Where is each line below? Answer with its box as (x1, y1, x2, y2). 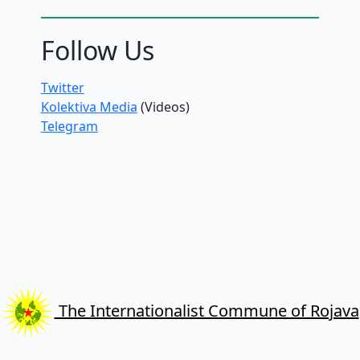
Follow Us (40, 33, 154, 68)
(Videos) (137, 98, 190, 117)
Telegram (40, 117, 98, 136)
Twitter (40, 79, 84, 97)
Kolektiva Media (40, 98, 137, 117)
